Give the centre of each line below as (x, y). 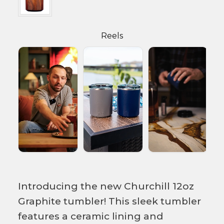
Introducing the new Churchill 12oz (106, 186)
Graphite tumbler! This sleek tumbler (109, 201)
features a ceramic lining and (90, 216)
